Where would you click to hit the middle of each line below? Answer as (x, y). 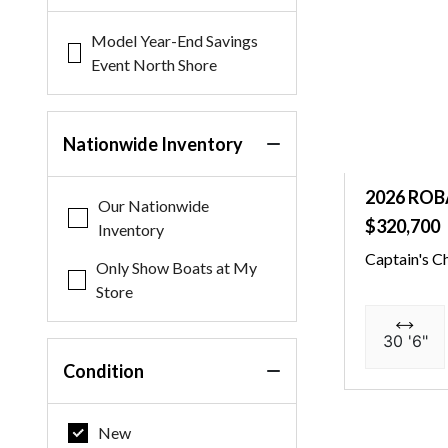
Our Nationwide (153, 205)
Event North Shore (154, 64)
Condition (104, 371)
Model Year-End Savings (175, 40)
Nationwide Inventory (153, 144)
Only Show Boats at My (177, 267)
